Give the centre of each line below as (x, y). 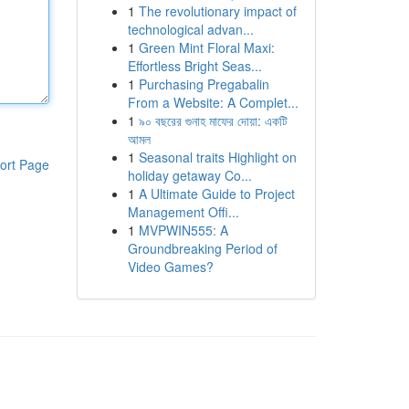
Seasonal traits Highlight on (217, 157)
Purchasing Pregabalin (204, 84)
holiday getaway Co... (189, 175)
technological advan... (190, 29)
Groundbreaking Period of (202, 248)
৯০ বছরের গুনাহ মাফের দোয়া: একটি (213, 121)
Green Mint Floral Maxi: (206, 47)
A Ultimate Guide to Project (216, 194)
